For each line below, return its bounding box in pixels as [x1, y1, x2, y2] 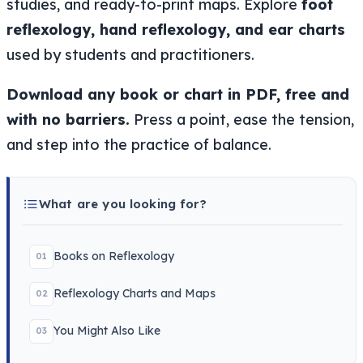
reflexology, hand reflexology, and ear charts [6, 19, 345, 39]
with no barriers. [6, 109, 130, 129]
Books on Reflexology [53, 249, 174, 264]
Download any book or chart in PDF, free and [6, 84, 349, 104]
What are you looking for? [39, 195, 207, 211]
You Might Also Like [53, 323, 160, 339]
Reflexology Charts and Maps [53, 286, 216, 301]
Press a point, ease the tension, [130, 109, 354, 129]
